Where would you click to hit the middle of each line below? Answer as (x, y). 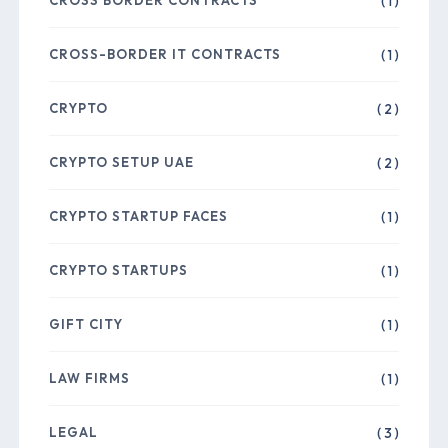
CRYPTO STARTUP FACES (139, 216)
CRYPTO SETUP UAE (122, 162)
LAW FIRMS (90, 378)
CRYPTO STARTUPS (119, 270)
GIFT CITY (86, 324)
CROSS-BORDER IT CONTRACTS (165, 54)
